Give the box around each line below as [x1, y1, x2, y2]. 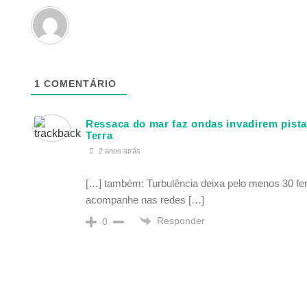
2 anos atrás [97, 147, 140, 156]
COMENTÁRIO [40, 77, 116, 89]
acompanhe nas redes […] [86, 193, 204, 206]
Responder [157, 214, 205, 226]
